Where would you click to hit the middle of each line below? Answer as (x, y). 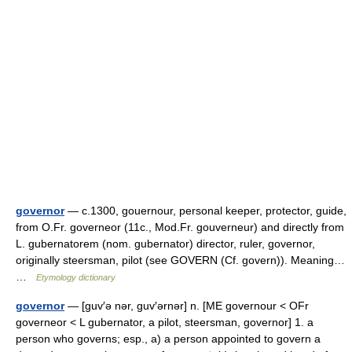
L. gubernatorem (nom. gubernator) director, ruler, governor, (165, 244)
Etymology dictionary (76, 277)
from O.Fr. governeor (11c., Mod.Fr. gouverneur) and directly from (180, 227)
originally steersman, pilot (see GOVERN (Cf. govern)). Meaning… (180, 260)
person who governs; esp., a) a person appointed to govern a (168, 339)
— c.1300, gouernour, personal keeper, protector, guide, (205, 211)
